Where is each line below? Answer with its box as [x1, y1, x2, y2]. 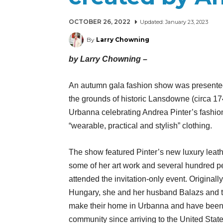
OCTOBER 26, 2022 [69, 18, 130, 26]
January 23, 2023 [165, 18, 208, 25]
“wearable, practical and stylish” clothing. [69, 121, 212, 130]
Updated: [140, 18, 164, 25]
